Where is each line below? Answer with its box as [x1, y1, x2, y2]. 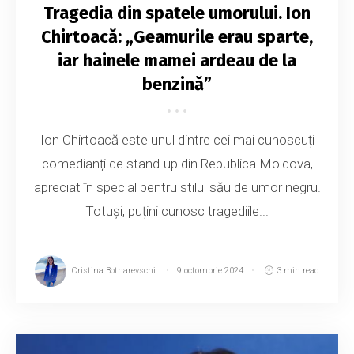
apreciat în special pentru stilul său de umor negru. [33, 179, 321, 195]
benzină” [142, 73, 212, 95]
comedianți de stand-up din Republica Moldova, [41, 155, 313, 171]
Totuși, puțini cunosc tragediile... [85, 202, 269, 219]
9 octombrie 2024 [177, 265, 244, 276]
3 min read [276, 265, 319, 276]
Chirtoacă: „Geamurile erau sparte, [41, 25, 313, 47]
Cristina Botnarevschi [71, 265, 156, 276]
